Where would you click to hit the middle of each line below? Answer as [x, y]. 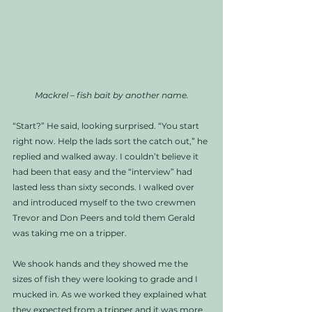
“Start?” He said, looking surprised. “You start [107, 125]
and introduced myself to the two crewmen [105, 202]
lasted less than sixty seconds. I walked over [104, 187]
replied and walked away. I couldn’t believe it [107, 156]
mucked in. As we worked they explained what [111, 294]
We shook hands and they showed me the [101, 263]
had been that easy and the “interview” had [103, 171]
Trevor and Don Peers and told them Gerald [105, 217]
